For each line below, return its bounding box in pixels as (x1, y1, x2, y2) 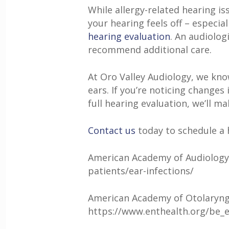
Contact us (88, 124, 135, 136)
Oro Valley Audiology (100, 71, 191, 83)
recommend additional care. (88, 43, 212, 56)
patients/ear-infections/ (88, 165, 194, 177)
